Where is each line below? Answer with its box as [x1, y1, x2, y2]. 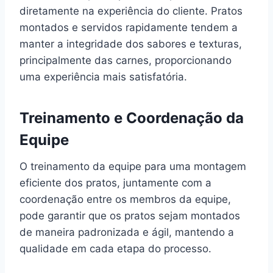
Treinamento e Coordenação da [19, 108, 244, 127]
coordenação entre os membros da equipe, [19, 193, 231, 205]
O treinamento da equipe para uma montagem [19, 160, 246, 172]
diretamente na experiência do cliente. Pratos [19, 4, 243, 17]
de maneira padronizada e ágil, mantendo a [19, 225, 234, 238]
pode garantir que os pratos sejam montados [19, 209, 240, 222]
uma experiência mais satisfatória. [19, 70, 187, 83]
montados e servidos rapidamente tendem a [19, 21, 238, 34]
